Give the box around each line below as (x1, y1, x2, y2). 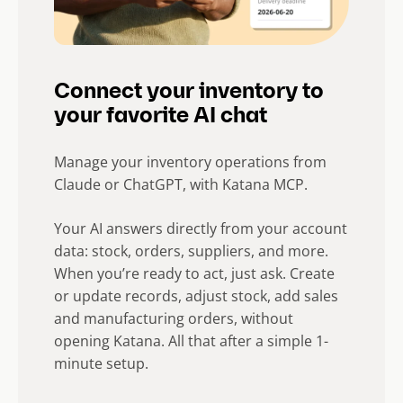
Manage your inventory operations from (54, 152, 327, 173)
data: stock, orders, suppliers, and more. (54, 241, 328, 262)
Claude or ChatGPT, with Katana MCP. (54, 175, 308, 195)
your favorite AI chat (54, 106, 272, 129)
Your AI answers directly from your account (54, 219, 347, 239)
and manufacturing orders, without (54, 309, 293, 329)
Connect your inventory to (54, 82, 324, 104)
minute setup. (54, 354, 156, 374)
